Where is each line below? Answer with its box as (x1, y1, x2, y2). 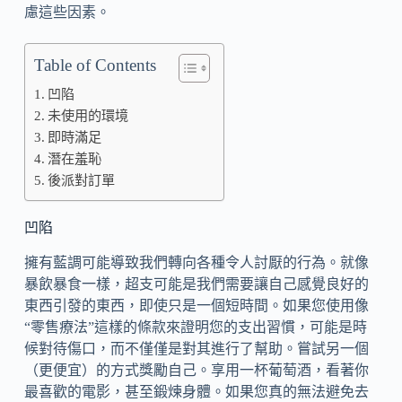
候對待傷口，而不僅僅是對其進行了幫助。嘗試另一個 (23, 340, 369, 356)
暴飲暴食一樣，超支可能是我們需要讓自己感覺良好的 (23, 275, 369, 292)
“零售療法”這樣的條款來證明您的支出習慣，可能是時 (23, 319, 367, 335)
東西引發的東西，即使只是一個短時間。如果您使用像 (23, 297, 369, 313)
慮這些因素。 (23, 4, 110, 20)
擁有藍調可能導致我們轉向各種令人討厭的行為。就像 (23, 254, 369, 270)
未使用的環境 (47, 107, 128, 123)
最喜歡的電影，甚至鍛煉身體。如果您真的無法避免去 (23, 383, 369, 399)
